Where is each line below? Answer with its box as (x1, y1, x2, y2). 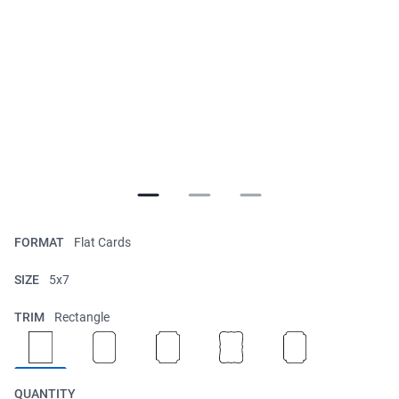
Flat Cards (74, 235, 131, 249)
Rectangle (54, 310, 110, 324)
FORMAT (14, 235, 67, 249)
